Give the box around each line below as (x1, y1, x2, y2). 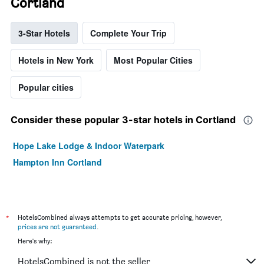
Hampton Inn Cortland (13, 156, 102, 169)
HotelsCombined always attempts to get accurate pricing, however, (18, 213, 222, 222)
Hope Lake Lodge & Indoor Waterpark (13, 140, 164, 152)
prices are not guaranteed (18, 222, 97, 232)
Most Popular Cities (114, 54, 193, 67)
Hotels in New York (18, 54, 94, 67)
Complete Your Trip (90, 27, 167, 39)
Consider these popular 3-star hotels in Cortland (11, 114, 236, 126)
